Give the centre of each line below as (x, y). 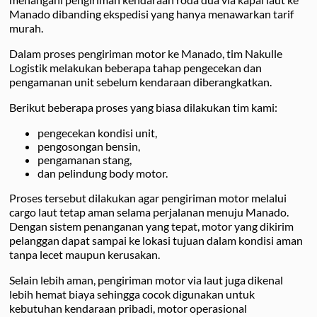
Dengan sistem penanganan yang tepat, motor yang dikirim (151, 226)
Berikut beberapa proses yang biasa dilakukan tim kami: (143, 108)
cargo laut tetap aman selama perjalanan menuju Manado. (149, 212)
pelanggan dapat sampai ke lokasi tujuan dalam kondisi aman (156, 241)
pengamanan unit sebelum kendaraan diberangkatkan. (140, 82)
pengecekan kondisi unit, (97, 133)
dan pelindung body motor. (103, 173)
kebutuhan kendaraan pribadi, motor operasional (128, 309)
